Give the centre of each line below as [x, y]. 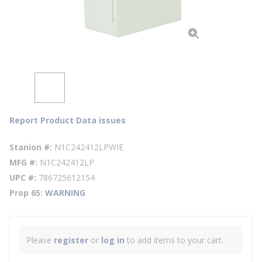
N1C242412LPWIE [89, 147]
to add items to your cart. [174, 240]
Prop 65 [25, 193]
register [71, 240]
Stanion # [30, 147]
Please [40, 240]
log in [113, 240]
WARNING [65, 193]
